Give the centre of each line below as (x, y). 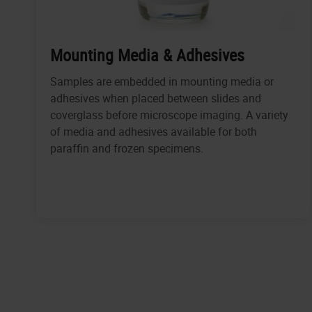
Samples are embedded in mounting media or (162, 82)
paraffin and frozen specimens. (127, 149)
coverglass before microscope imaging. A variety (169, 115)
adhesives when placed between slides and (156, 99)
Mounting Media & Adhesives (147, 55)
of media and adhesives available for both (154, 132)
